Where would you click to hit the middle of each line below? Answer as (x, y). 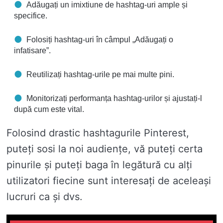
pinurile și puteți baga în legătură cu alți (99, 165)
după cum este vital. (49, 110)
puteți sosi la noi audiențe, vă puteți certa (105, 149)
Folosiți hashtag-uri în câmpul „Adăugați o (100, 40)
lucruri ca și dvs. (45, 197)
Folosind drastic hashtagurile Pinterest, (98, 133)
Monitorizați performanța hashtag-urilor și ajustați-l (114, 99)
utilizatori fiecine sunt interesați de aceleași (109, 181)
